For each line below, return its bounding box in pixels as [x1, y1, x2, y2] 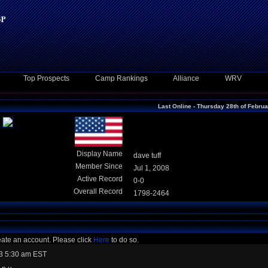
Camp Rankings [95, 74, 148, 83]
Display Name [77, 150, 123, 158]
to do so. [109, 236, 139, 244]
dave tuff [133, 151, 161, 160]
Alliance [173, 74, 199, 83]
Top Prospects [23, 74, 69, 83]
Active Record [77, 175, 123, 183]
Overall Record [74, 187, 123, 196]
